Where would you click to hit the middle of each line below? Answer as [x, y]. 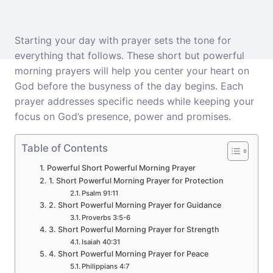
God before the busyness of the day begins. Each [129, 86]
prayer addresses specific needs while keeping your [134, 101]
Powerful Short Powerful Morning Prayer [121, 168]
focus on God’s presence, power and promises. [123, 116]
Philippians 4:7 [106, 266]
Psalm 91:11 [100, 193]
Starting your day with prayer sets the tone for [123, 40]
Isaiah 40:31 [101, 242]
